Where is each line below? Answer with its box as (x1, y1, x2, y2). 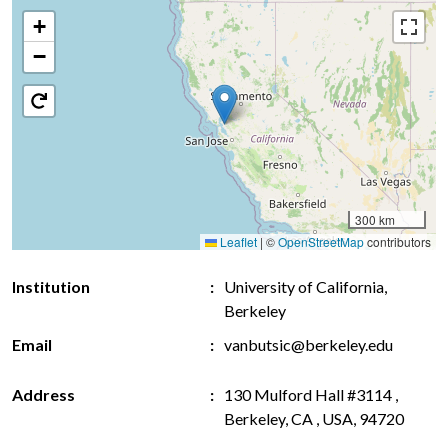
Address (12, 385, 75, 405)
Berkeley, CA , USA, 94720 (224, 409, 404, 429)
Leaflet (217, 233, 257, 251)
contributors (364, 233, 431, 251)
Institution (12, 277, 90, 297)
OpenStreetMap (278, 233, 364, 251)
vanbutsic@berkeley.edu (224, 335, 393, 355)
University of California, (224, 277, 387, 297)
